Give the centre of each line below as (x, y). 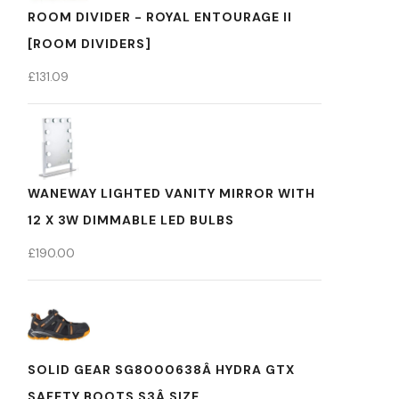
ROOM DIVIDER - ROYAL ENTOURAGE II (160, 17)
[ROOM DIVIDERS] (90, 44)
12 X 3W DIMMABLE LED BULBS (131, 220)
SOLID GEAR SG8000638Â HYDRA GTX (161, 370)
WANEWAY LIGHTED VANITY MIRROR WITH (171, 193)
